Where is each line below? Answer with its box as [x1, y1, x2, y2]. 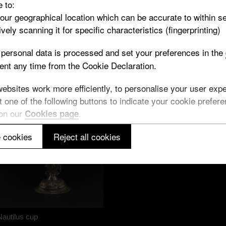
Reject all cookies [53, 130, 121, 143]
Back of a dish [123, 136, 170, 145]
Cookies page [25, 107, 79, 120]
